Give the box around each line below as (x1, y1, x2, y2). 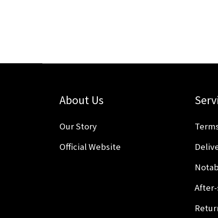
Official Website (59, 140, 121, 152)
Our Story (59, 120, 97, 132)
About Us (59, 91, 104, 107)
